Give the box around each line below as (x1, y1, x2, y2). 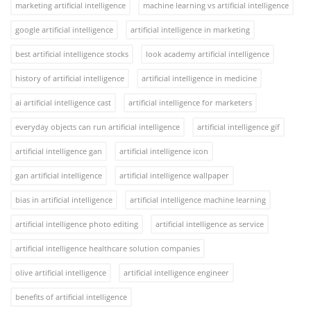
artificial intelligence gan (15, 145, 102, 156)
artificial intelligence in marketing (131, 24, 250, 35)
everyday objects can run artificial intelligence (15, 121, 180, 132)
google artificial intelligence (15, 24, 113, 35)
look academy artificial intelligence (146, 48, 269, 59)
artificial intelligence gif (197, 121, 280, 132)
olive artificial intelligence (15, 267, 106, 278)
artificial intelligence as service (155, 218, 264, 229)
